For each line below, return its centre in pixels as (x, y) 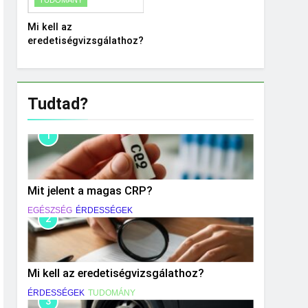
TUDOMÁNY (112, 293)
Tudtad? (58, 103)
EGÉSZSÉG (50, 210)
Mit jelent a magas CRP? (90, 190)
